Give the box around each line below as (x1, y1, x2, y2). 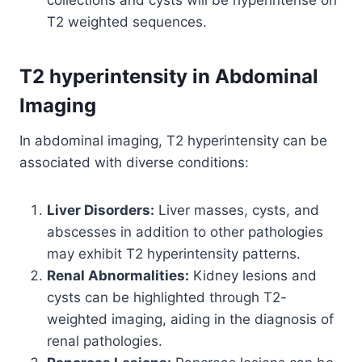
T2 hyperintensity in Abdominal (19, 64, 318, 88)
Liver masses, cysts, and (154, 201, 319, 218)
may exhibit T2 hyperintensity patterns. (47, 245, 301, 262)
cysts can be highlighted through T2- (47, 288, 287, 305)
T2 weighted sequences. (47, 13, 207, 30)
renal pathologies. (47, 332, 162, 349)
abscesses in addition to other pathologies (47, 223, 323, 240)
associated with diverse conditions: (19, 154, 249, 170)
